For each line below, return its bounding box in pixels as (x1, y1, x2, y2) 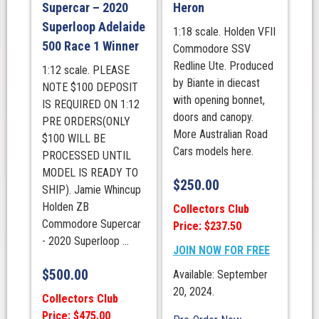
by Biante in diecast (172, 76, 260, 90)
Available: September (172, 267, 268, 281)
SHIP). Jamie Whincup (41, 183, 141, 197)
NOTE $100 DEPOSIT (41, 80, 138, 94)
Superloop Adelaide (41, 19, 145, 34)
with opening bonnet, (172, 93, 265, 107)
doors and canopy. (172, 110, 253, 124)
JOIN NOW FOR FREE (172, 243, 270, 257)
